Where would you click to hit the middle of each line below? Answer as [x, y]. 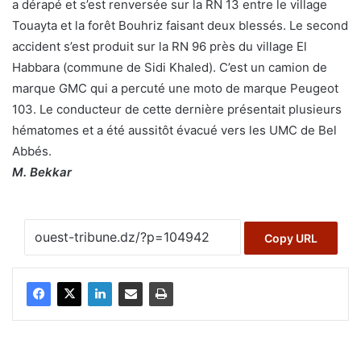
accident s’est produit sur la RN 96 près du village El [160, 46]
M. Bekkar [42, 172]
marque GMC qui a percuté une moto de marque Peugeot [175, 88]
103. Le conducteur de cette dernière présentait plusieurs [177, 109]
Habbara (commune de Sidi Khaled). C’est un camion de [170, 67]
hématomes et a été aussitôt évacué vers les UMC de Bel [174, 130]
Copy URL [290, 239]
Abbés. [32, 151]
